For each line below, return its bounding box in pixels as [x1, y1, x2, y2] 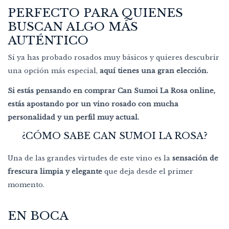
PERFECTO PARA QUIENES [8, 6, 183, 20]
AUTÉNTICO [8, 33, 88, 48]
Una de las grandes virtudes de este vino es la [8, 153, 170, 163]
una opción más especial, [8, 66, 100, 75]
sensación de [170, 153, 218, 163]
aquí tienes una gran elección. [100, 66, 208, 75]
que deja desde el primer [102, 167, 193, 176]
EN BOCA [8, 209, 68, 223]
